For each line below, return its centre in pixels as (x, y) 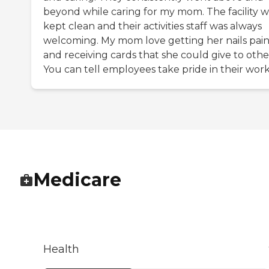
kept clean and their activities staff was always (153, 26)
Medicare (77, 180)
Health (61, 249)
